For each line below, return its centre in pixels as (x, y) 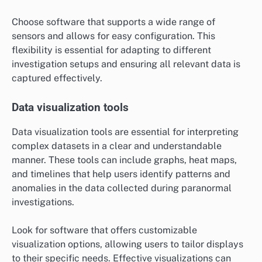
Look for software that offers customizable (104, 230)
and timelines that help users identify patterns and (121, 174)
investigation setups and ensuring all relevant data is (126, 64)
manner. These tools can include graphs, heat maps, (124, 160)
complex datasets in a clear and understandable (117, 146)
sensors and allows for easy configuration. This (113, 36)
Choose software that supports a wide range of (113, 22)
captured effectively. (57, 78)
